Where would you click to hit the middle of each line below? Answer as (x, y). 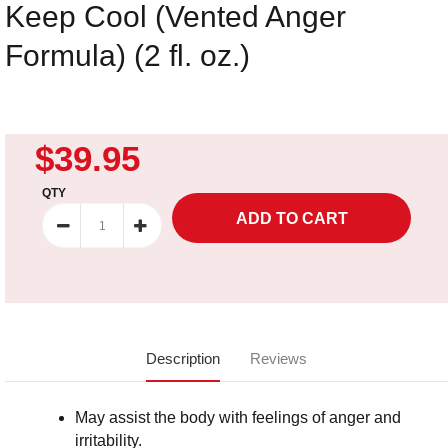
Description (183, 359)
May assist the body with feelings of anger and (238, 418)
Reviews (278, 359)
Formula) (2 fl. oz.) (127, 56)
